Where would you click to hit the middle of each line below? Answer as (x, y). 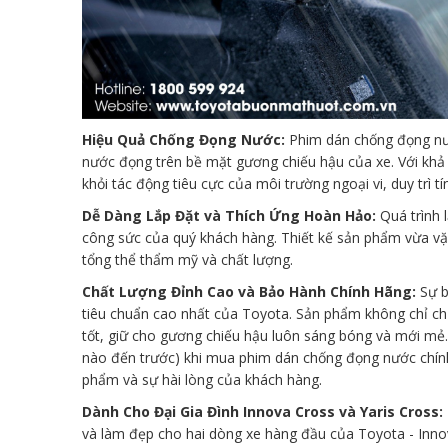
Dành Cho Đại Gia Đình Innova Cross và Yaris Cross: (262, 411)
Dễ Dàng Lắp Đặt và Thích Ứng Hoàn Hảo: (229, 215)
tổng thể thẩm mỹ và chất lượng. (187, 259)
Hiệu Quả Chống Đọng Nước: (183, 139)
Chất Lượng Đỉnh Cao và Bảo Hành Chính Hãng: (249, 291)
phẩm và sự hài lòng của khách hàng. (202, 379)
